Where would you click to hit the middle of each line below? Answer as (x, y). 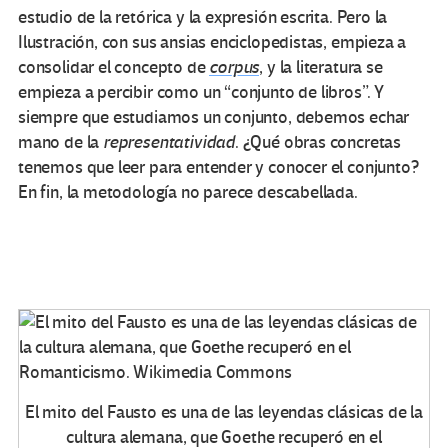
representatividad (169, 143)
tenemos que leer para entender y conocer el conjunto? (218, 168)
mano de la (61, 143)
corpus (234, 68)
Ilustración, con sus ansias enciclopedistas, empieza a (212, 43)
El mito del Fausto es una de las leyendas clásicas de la (224, 412)
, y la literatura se (321, 68)
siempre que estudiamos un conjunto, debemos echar (214, 118)
